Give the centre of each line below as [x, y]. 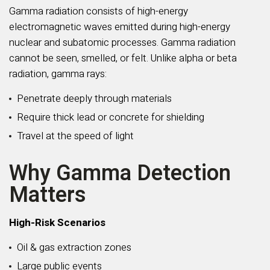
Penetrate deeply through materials [94, 99]
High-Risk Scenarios [57, 223]
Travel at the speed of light [75, 136]
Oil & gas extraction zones [74, 247]
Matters [48, 195]
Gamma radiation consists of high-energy [99, 11]
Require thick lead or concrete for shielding [111, 117]
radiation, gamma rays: [58, 74]
